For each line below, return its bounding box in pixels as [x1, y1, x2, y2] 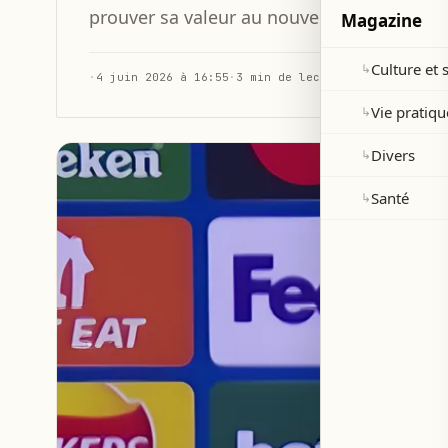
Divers [371, 145, 415, 165]
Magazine [341, 9, 422, 32]
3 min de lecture [236, 70, 348, 84]
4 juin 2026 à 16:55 [96, 70, 229, 84]
